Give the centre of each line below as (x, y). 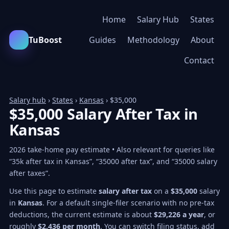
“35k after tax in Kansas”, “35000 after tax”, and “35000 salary (113, 161)
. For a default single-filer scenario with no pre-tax (128, 203)
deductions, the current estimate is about (82, 214)
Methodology (153, 40)
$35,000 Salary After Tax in (104, 114)
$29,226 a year (179, 214)
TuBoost (45, 40)
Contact (199, 60)
